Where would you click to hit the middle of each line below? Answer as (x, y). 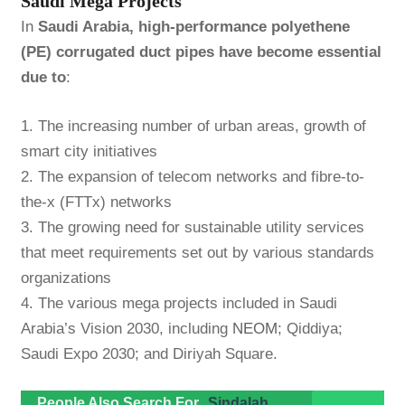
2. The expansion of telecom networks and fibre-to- (192, 177)
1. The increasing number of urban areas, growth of (193, 127)
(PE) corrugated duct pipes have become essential (201, 52)
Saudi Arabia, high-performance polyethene (193, 27)
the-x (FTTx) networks (96, 202)
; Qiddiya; (310, 329)
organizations (66, 278)
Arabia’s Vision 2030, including (126, 329)
